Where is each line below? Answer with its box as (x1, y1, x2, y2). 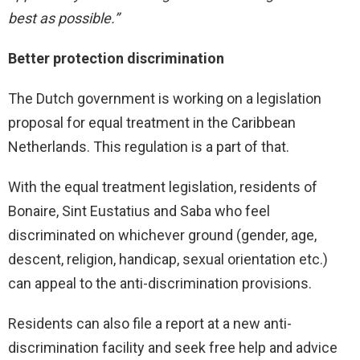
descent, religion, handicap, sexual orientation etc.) (8, 251, 328, 268)
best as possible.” (8, 10, 119, 27)
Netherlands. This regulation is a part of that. (8, 138, 289, 156)
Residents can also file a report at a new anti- (8, 315, 292, 333)
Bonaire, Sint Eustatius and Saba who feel (8, 202, 270, 220)
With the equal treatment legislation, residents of (8, 178, 317, 196)
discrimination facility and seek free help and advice (8, 339, 337, 357)
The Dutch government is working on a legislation (8, 90, 321, 108)
